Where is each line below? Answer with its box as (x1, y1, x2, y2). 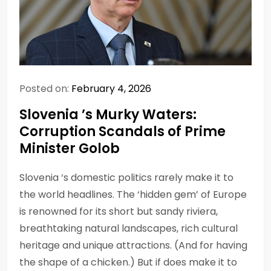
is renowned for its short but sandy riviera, (19, 204, 218, 218)
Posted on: (19, 81, 71, 96)
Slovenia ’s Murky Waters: (19, 105, 197, 124)
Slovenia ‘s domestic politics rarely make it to (19, 170, 233, 184)
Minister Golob (19, 139, 120, 158)
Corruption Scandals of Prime (19, 122, 226, 141)
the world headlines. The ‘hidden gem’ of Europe (19, 187, 247, 201)
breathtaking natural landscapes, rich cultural (19, 221, 238, 235)
